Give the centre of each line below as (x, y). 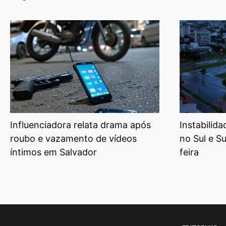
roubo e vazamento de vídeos (73, 138)
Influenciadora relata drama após (80, 125)
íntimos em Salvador (53, 152)
